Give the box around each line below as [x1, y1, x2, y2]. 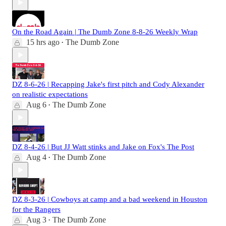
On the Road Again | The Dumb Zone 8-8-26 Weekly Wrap [12, 28, 198, 36]
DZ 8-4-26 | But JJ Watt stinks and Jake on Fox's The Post [12, 143, 194, 151]
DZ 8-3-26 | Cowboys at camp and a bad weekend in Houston [12, 195, 207, 204]
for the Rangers [12, 205, 61, 214]
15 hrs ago [26, 38, 60, 47]
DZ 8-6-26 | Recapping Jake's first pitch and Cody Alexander [12, 80, 204, 89]
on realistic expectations [12, 90, 88, 99]
